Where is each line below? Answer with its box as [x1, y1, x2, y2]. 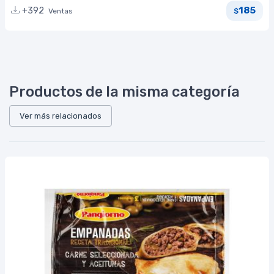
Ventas [48, 6, 73, 15]
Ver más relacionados [20, 111, 102, 120]
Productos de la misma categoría [9, 83, 240, 100]
